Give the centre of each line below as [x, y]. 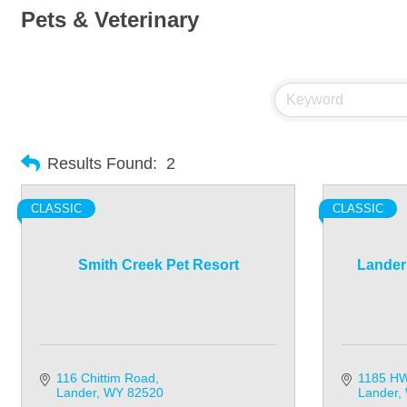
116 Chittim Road [105, 378]
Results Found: [102, 163]
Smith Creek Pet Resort [158, 265]
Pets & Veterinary [110, 20]
